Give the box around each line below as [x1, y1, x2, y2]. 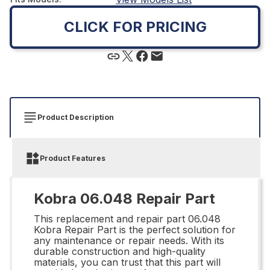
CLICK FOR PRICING [63, 17, 207, 36]
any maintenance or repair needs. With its [34, 234, 224, 246]
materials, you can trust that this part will [34, 256, 221, 268]
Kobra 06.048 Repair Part [34, 189, 215, 207]
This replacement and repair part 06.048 [34, 212, 221, 225]
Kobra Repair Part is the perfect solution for [34, 223, 236, 236]
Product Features [40, 153, 105, 163]
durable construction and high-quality [34, 245, 206, 257]
